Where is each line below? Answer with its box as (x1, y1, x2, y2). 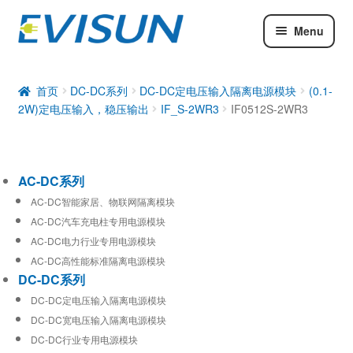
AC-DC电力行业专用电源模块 (30, 233, 156, 247)
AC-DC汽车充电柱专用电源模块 (30, 214, 165, 228)
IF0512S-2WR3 (230, 100, 308, 117)
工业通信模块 (17, 106, 94, 125)
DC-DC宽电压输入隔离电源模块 (30, 312, 166, 326)
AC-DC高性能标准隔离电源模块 (30, 253, 165, 267)
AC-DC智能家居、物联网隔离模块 (30, 194, 175, 208)
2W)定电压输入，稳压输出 (17, 100, 149, 117)
